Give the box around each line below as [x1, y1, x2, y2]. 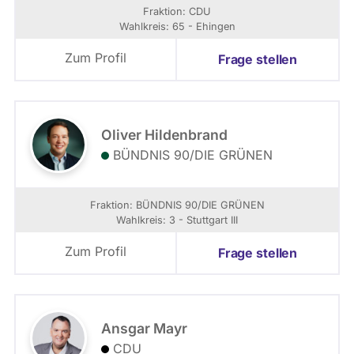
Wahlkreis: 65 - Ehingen [119, 21, 235, 32]
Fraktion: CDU [143, 6, 211, 17]
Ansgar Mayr [101, 320, 187, 337]
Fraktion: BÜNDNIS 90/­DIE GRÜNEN [89, 199, 265, 211]
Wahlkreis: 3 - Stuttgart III [116, 214, 238, 226]
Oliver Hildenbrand [101, 126, 228, 143]
